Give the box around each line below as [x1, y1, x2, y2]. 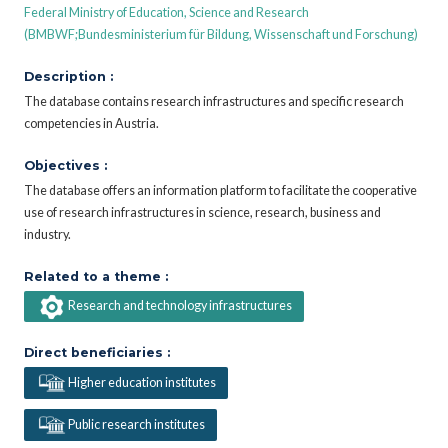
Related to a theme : [24, 268, 168, 284]
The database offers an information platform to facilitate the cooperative [24, 182, 417, 198]
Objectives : [24, 157, 107, 173]
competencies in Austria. [24, 115, 159, 131]
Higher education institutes [67, 374, 216, 390]
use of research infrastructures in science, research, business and [24, 204, 381, 220]
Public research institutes [67, 416, 205, 432]
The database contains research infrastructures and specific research [24, 93, 404, 109]
